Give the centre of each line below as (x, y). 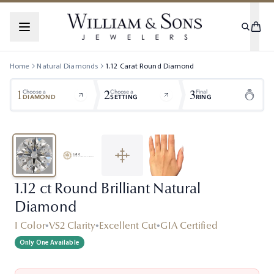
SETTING (124, 97)
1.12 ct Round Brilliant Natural (108, 189)
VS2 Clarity (72, 225)
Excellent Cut (128, 225)
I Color (30, 225)
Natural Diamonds (68, 66)
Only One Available (50, 243)
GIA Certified (189, 225)
